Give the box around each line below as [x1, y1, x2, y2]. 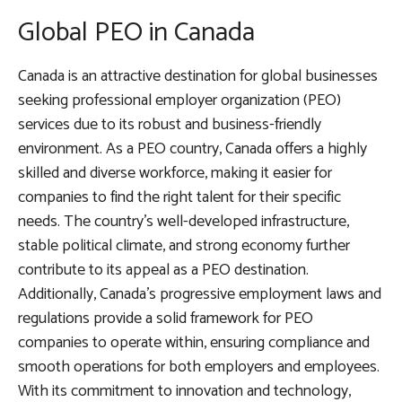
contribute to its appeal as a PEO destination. [18, 257, 309, 284]
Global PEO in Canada [18, 11, 255, 56]
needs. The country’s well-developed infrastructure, [18, 208, 349, 236]
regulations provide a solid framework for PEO [18, 305, 313, 333]
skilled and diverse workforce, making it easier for [18, 160, 332, 188]
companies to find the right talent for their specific [18, 184, 341, 212]
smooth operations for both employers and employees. [18, 354, 380, 381]
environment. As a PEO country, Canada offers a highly [18, 135, 367, 163]
